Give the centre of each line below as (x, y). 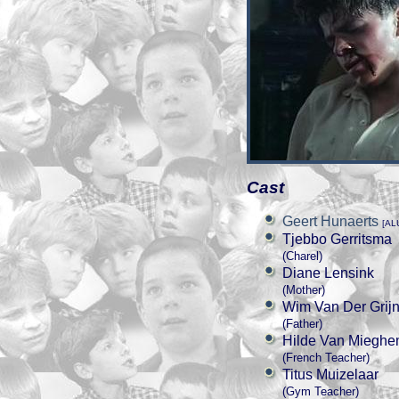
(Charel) (302, 256)
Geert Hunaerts (330, 221)
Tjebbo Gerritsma (337, 239)
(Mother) (304, 290)
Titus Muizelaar (330, 375)
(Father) (302, 324)
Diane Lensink (328, 273)
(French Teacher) (326, 358)
